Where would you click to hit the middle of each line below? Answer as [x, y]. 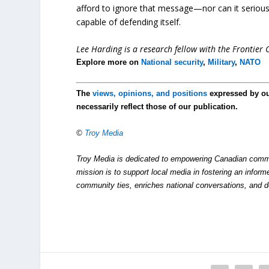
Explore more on [109, 62]
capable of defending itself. [129, 22]
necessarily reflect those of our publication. [157, 107]
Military [222, 62]
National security [172, 62]
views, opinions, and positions [150, 94]
